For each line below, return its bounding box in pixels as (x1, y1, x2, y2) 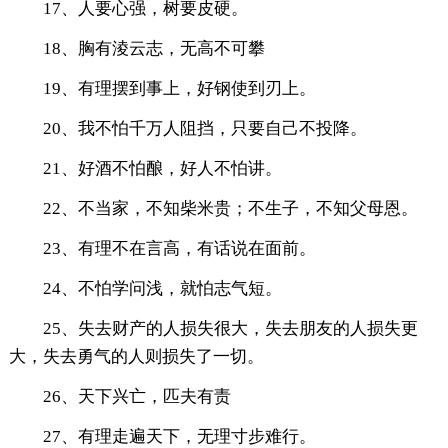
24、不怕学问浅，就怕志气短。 (42, 278, 282, 298)
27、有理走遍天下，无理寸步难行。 (42, 426, 316, 446)
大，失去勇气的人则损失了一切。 (8, 346, 264, 366)
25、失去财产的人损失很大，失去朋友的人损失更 (42, 318, 418, 338)
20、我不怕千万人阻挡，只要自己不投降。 (42, 118, 367, 138)
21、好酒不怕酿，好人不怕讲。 (42, 158, 282, 178)
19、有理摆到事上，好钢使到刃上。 (42, 78, 316, 98)
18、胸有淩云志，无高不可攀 (42, 38, 265, 58)
